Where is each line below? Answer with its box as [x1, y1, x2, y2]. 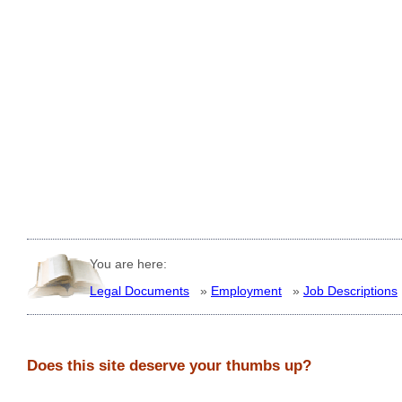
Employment [211, 284, 282, 299]
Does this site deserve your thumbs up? [27, 357, 311, 375]
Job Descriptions [303, 284, 398, 299]
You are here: [90, 256, 167, 271]
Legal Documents [90, 284, 189, 299]
